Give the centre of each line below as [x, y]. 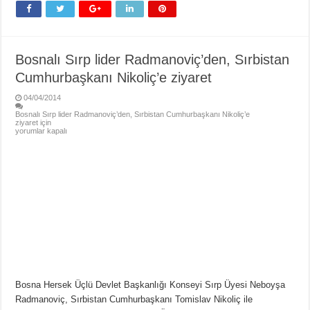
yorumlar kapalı [42, 131]
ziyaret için [34, 123]
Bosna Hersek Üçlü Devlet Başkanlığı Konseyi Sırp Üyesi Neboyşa [151, 284]
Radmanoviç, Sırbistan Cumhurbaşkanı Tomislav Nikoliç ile [134, 299]
